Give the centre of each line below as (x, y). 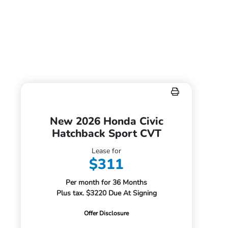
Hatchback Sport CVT (106, 133)
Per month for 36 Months (107, 182)
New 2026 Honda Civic (106, 121)
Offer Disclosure (107, 213)
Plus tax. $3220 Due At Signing (106, 193)
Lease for (107, 151)
